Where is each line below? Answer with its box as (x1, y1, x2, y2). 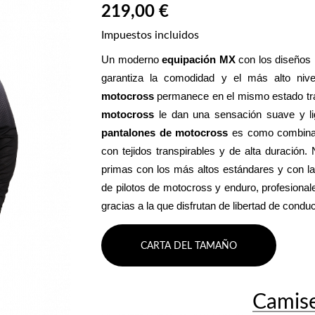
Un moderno (101, 53, 162, 65)
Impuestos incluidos (101, 30, 199, 41)
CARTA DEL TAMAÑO (141, 240, 237, 251)
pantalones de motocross (101, 127, 229, 139)
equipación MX (162, 53, 236, 65)
